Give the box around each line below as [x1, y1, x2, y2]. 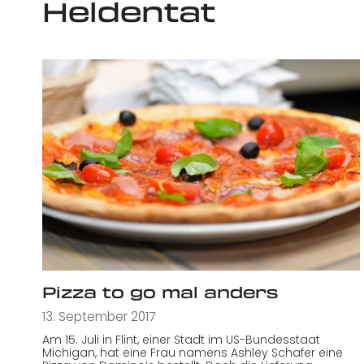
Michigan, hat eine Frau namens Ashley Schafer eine [42, 344, 343, 361]
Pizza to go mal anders [42, 280, 278, 303]
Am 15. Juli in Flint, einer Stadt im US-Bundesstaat [42, 331, 320, 348]
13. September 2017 [42, 308, 155, 326]
